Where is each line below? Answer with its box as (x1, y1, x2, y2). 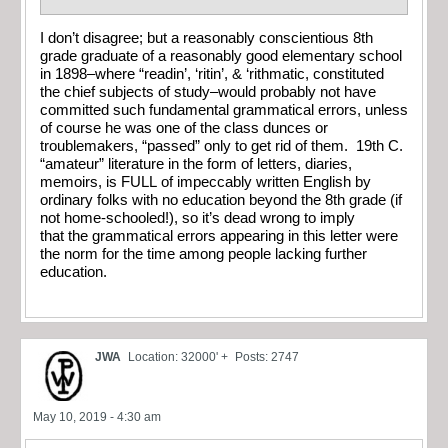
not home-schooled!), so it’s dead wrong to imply (40, 210, 355, 227)
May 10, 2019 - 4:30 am (33, 409, 161, 424)
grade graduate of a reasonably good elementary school (40, 48, 402, 65)
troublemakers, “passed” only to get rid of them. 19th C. (40, 138, 403, 155)
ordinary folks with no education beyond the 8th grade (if (40, 192, 402, 209)
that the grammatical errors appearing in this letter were (40, 228, 398, 245)
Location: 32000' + (128, 349, 228, 364)
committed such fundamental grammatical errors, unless (40, 102, 408, 119)
